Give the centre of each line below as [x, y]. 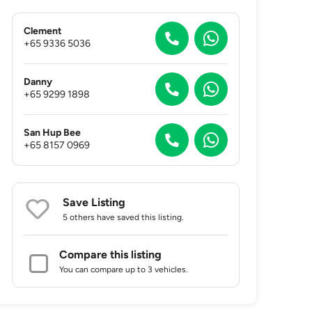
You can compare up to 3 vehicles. [124, 270]
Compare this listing [111, 255]
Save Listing [94, 202]
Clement [43, 31]
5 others [79, 217]
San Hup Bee [53, 132]
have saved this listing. [140, 217]
